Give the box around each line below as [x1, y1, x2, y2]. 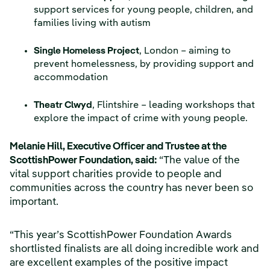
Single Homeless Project [34, 46, 139, 57]
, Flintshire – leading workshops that [92, 101, 255, 111]
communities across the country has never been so [10, 183, 253, 194]
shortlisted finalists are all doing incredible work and [10, 244, 259, 255]
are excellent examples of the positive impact [10, 258, 228, 269]
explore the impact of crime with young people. [34, 114, 248, 124]
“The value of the [157, 155, 240, 166]
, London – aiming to [139, 46, 231, 57]
